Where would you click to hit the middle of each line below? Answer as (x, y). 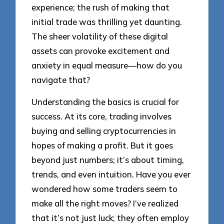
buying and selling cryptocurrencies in (104, 131)
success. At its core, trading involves (102, 116)
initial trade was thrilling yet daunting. (107, 21)
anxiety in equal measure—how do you (107, 65)
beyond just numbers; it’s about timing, (108, 160)
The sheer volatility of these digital (100, 36)
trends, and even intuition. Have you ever (111, 174)
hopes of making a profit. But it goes (102, 145)
